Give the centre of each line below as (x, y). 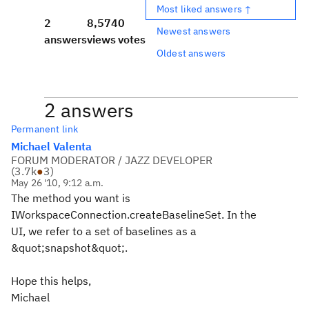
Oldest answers (191, 53)
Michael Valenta (51, 146)
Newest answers (194, 31)
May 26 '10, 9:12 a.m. (58, 183)
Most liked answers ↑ (205, 9)
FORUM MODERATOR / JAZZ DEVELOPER (112, 160)
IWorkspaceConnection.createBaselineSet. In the (134, 215)
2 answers (89, 110)
